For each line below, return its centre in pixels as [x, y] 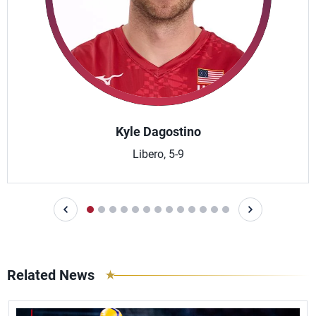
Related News [51, 275]
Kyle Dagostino [158, 132]
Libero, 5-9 [158, 154]
